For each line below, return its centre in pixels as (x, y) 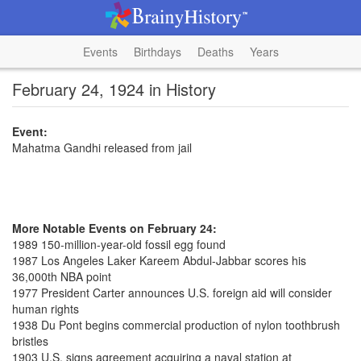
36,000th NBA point (62, 276)
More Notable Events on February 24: (114, 228)
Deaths (215, 52)
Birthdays (157, 52)
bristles (30, 341)
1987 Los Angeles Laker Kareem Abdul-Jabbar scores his (159, 260)
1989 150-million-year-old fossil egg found (119, 244)
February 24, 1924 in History (114, 89)
